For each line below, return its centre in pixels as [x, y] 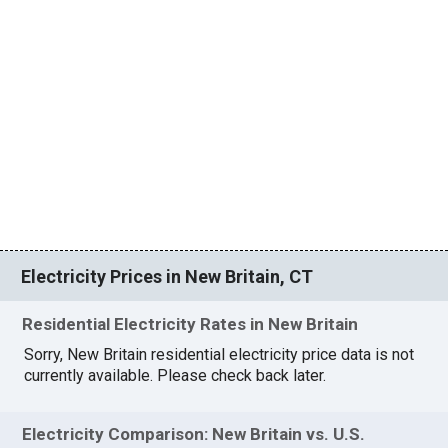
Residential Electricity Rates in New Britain [190, 323]
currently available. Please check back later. [175, 375]
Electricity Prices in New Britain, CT [167, 276]
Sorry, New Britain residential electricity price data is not [219, 354]
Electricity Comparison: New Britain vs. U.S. [194, 433]
